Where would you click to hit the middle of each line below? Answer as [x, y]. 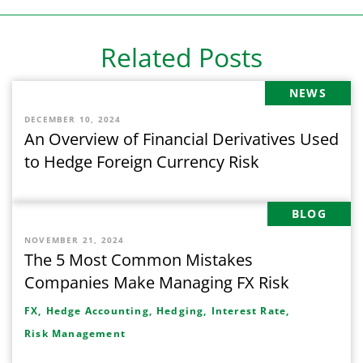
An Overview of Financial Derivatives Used [181, 139]
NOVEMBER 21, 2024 [75, 240]
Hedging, [182, 311]
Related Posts [181, 58]
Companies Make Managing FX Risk [157, 283]
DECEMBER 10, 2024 [73, 120]
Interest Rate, [250, 311]
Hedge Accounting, [99, 311]
